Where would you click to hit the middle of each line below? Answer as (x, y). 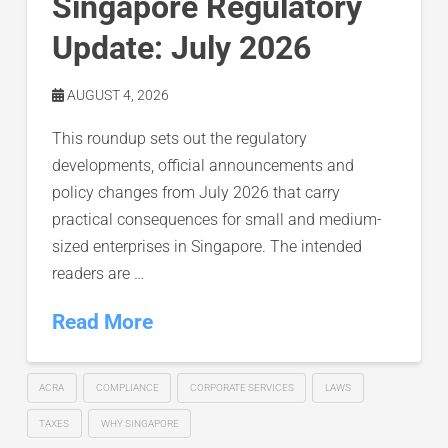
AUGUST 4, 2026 (116, 94)
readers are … (97, 273)
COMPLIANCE (127, 388)
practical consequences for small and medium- (216, 219)
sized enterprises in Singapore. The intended (206, 246)
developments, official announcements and (202, 165)
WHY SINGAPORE (139, 423)
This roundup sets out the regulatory (179, 138)
